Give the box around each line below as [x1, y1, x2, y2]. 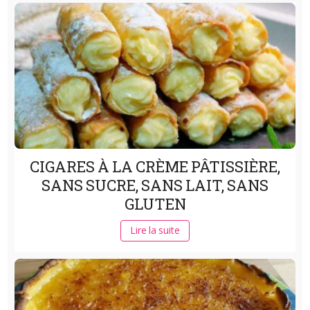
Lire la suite [130, 224, 180, 237]
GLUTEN [124, 194, 186, 215]
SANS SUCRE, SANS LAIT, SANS [42, 175, 268, 196]
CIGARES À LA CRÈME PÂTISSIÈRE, [30, 156, 280, 177]
